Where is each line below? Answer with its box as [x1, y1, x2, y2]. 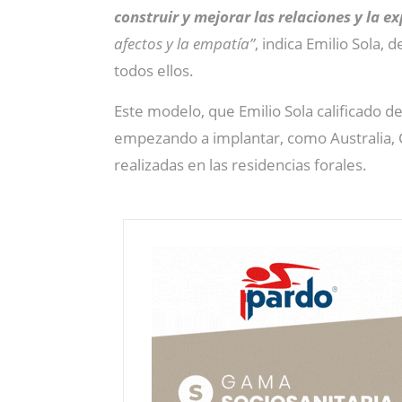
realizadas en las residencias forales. [114, 154, 367, 175]
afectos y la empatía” [114, 33, 255, 54]
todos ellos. [114, 60, 194, 81]
